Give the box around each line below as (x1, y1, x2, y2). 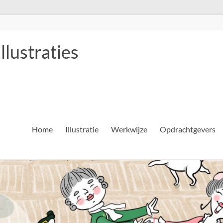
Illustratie (65, 124, 99, 134)
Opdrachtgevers (160, 124, 216, 134)
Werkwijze (111, 124, 147, 134)
